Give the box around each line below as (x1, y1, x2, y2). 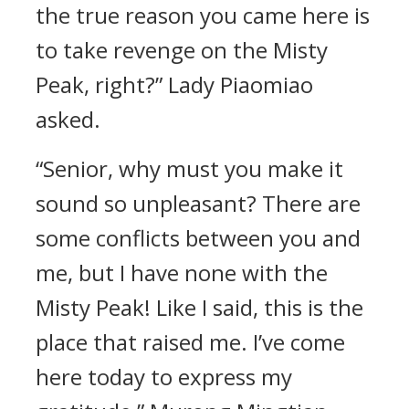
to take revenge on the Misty (36, 35, 328, 65)
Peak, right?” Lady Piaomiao (36, 69, 313, 100)
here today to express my (36, 362, 292, 392)
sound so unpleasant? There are (36, 188, 361, 218)
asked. (36, 104, 100, 134)
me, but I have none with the (36, 257, 328, 288)
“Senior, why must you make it (36, 153, 343, 184)
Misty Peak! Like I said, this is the (36, 292, 363, 322)
